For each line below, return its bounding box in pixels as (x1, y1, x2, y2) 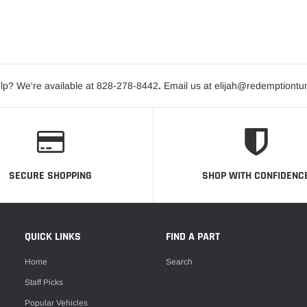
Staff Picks (24, 277, 63, 287)
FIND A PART (165, 230, 220, 245)
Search (165, 256, 193, 267)
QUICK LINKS (24, 230, 81, 245)
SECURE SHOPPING (9, 169, 93, 184)
